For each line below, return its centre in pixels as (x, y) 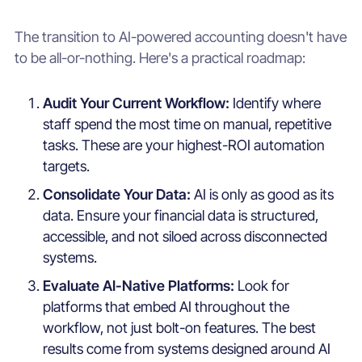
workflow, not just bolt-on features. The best (180, 328)
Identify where (277, 103)
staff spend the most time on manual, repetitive (187, 124)
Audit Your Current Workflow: (138, 103)
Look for (264, 286)
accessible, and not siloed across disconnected (185, 237)
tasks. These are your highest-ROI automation (184, 145)
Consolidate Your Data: (119, 195)
